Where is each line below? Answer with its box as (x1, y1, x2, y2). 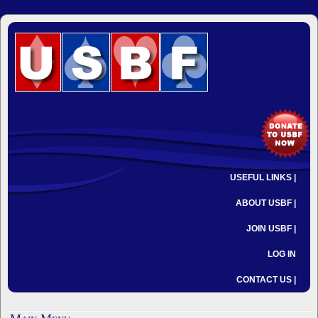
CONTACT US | (236, 275, 296, 285)
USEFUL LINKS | (230, 172, 296, 182)
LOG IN (268, 249, 296, 259)
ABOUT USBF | (236, 198, 296, 208)
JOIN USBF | (246, 224, 296, 234)
